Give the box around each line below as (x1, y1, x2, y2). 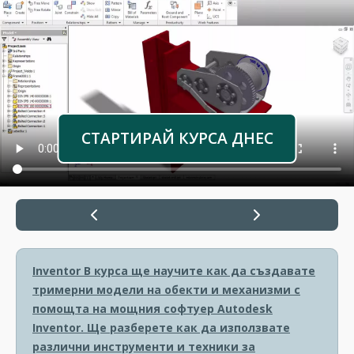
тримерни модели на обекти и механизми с (32, 282, 300, 297)
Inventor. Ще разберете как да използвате (32, 320, 290, 335)
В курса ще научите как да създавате (81, 263, 315, 278)
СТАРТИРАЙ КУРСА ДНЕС (81, 127, 273, 149)
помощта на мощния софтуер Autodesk (32, 301, 273, 316)
